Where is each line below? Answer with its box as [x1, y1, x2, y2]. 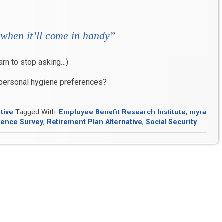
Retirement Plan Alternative [47, 118, 142, 127]
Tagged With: [15, 108, 59, 117]
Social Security [146, 118, 197, 127]
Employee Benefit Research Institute [59, 108, 186, 117]
